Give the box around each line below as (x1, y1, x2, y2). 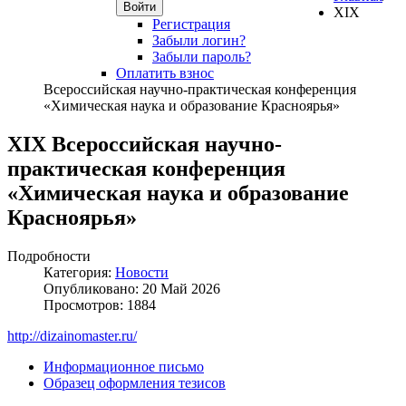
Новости (115, 264, 169, 280)
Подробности (7, 247, 91, 264)
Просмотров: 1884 (43, 296, 156, 313)
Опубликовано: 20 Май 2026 (43, 280, 220, 296)
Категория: (43, 264, 115, 280)
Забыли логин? (152, 33, 246, 48)
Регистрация (152, 16, 230, 32)
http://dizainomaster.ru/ (7, 327, 137, 343)
